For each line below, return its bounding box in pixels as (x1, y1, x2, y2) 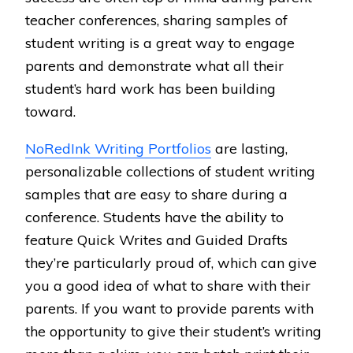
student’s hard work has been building (25, 80, 276, 98)
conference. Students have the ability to (25, 208, 284, 226)
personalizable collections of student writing (25, 162, 315, 180)
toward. (25, 102, 76, 121)
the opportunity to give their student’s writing (25, 322, 321, 340)
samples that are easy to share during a (25, 185, 288, 203)
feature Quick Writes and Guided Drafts (25, 231, 288, 249)
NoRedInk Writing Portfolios (25, 139, 211, 158)
